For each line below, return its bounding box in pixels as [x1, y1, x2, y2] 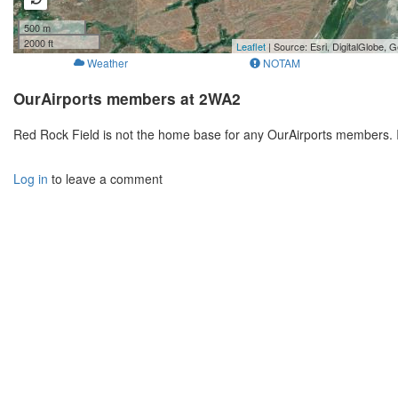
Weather [86, 55, 128, 71]
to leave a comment [48, 170, 163, 188]
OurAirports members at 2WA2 [13, 88, 241, 110]
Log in [13, 170, 48, 188]
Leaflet [236, 39, 266, 54]
